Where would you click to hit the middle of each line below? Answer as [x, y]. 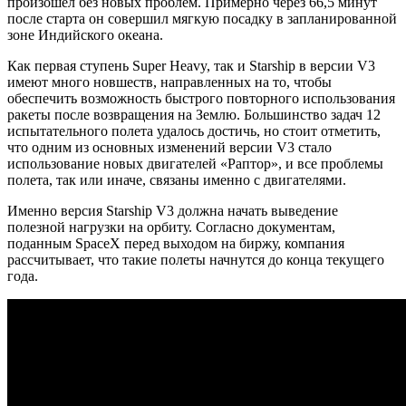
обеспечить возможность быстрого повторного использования [201, 98]
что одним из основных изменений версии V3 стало [169, 147]
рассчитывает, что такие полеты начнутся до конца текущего [196, 259]
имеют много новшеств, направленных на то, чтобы [169, 82]
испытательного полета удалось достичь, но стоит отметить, [194, 130]
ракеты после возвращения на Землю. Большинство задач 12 [194, 114]
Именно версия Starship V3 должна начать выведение [173, 210]
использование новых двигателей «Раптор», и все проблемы [195, 163]
